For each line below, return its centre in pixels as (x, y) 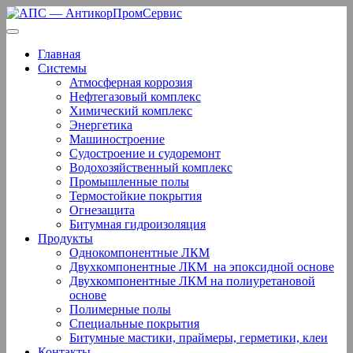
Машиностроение (117, 139)
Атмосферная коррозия (131, 82)
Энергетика (101, 125)
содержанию (39, 41)
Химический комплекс (131, 111)
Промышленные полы (129, 182)
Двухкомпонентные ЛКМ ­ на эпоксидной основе (202, 267)
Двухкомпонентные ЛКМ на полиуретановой (192, 281)
